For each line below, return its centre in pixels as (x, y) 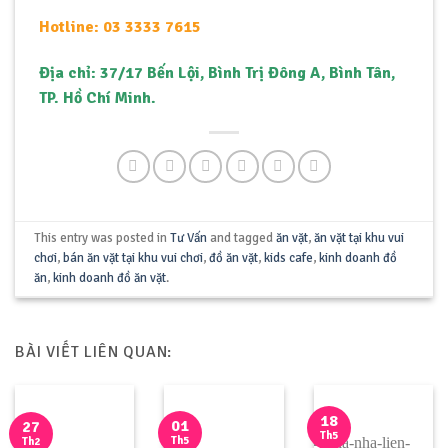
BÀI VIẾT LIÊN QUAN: (94, 351)
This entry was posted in (102, 238)
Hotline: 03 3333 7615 (120, 26)
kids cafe (289, 258)
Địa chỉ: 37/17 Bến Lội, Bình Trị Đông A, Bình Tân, (217, 72)
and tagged (242, 238)
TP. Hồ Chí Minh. (97, 97)
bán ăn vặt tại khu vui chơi (133, 258)
